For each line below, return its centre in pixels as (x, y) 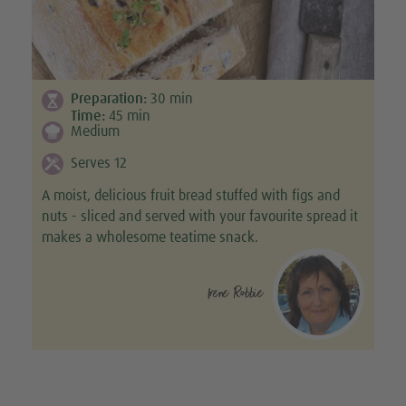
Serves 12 (99, 163)
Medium (95, 131)
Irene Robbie (236, 293)
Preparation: (111, 99)
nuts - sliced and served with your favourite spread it (200, 216)
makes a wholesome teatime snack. (150, 237)
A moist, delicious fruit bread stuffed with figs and (191, 195)
